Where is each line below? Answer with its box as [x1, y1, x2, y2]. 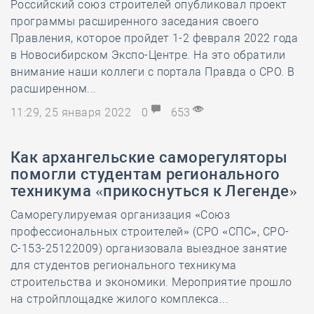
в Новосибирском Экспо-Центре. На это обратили [11, 48, 286, 62]
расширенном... [11, 82, 97, 95]
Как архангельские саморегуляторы [11, 149, 288, 166]
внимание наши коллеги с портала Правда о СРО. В [11, 65, 295, 78]
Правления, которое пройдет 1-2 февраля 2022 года [11, 32, 299, 45]
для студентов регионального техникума [11, 259, 237, 272]
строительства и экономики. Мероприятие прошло [11, 275, 292, 289]
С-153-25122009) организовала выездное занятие [11, 242, 287, 255]
